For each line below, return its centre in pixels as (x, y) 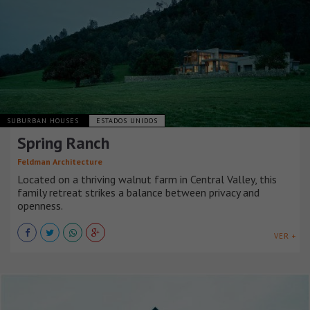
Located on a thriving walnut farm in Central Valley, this (147, 180)
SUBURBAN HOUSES (44, 121)
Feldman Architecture (60, 162)
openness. (40, 206)
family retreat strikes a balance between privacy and (138, 193)
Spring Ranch (63, 143)
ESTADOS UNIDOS (127, 121)
